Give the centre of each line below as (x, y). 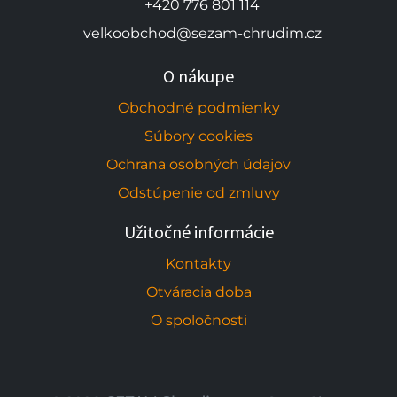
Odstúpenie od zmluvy (198, 192)
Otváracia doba (198, 292)
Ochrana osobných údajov (198, 164)
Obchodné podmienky (198, 107)
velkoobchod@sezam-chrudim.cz (202, 33)
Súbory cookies (198, 136)
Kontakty (198, 263)
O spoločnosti (198, 320)
